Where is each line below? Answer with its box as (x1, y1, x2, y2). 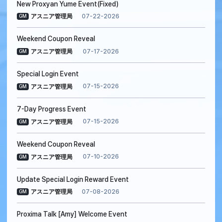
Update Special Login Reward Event (17, 175, 129, 183)
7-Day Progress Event (17, 105, 86, 113)
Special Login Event (17, 70, 79, 78)
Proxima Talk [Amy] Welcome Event (17, 210, 127, 219)
